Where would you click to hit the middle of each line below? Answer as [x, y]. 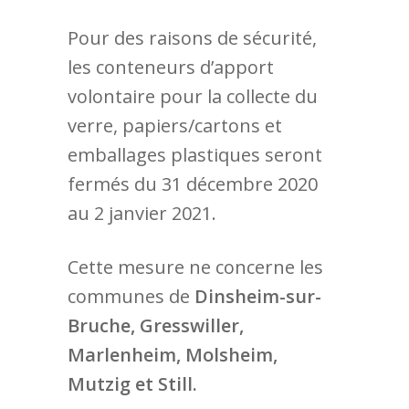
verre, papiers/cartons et [175, 126]
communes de [131, 296]
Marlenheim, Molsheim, [173, 355]
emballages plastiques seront [195, 155]
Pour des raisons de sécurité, [192, 38]
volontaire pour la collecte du [193, 96]
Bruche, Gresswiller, [156, 325]
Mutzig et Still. [132, 384]
